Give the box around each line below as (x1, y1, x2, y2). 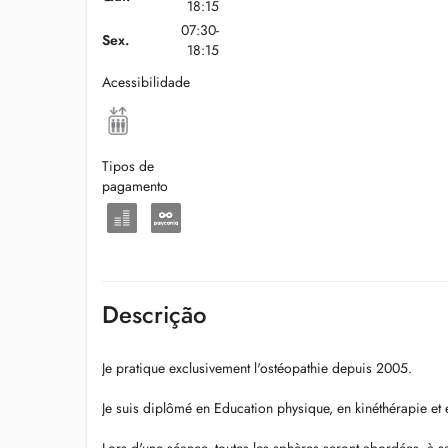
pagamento (102, 176, 168, 196)
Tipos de (102, 156, 154, 176)
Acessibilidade (102, 72, 190, 92)
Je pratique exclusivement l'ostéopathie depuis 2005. (102, 358, 412, 378)
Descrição (102, 297, 207, 332)
